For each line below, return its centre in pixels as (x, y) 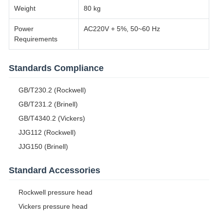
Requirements (36, 39)
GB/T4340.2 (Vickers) (52, 118)
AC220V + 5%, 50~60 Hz (122, 29)
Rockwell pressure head (55, 192)
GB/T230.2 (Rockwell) (52, 90)
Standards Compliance (56, 68)
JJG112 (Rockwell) (47, 133)
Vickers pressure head (53, 207)
